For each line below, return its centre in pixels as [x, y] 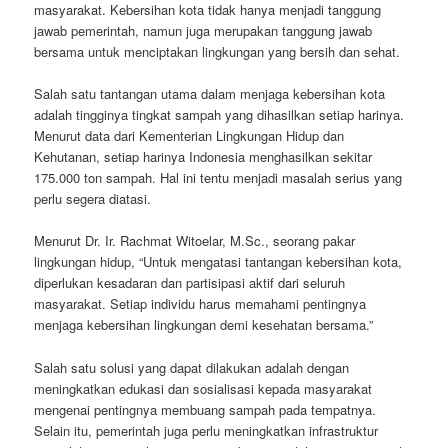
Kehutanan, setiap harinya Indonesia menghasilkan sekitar [203, 157]
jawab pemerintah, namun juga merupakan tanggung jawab [203, 31]
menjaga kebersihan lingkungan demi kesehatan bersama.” [204, 325]
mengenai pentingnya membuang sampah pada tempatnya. [205, 409]
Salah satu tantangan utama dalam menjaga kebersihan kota [210, 94]
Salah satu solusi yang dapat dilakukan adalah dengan [192, 367]
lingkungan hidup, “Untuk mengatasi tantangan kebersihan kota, [218, 262]
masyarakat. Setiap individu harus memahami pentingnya [200, 304]
